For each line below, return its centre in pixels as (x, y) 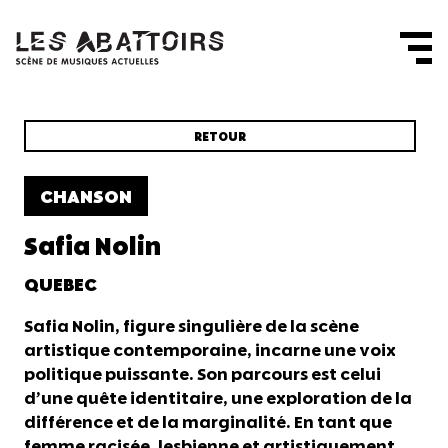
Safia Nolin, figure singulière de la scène (191, 327)
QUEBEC (60, 285)
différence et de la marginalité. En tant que (208, 423)
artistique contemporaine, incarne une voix (210, 351)
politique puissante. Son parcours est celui (202, 375)
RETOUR (220, 137)
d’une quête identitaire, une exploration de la (218, 399)
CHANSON (86, 197)
